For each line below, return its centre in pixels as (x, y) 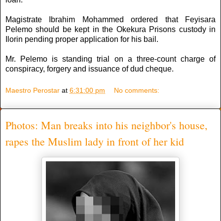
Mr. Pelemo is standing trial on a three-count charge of (110, 59)
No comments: (137, 90)
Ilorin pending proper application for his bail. (82, 39)
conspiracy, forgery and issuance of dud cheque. (90, 69)
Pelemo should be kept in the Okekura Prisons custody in (110, 30)
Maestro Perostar (33, 90)
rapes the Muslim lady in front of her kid (95, 141)
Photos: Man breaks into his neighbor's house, (107, 125)
